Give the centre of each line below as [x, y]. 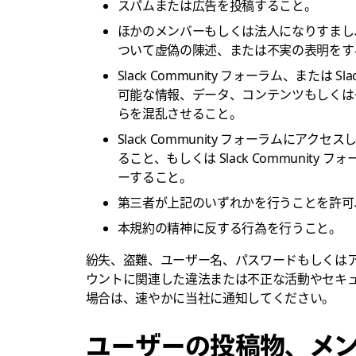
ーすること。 [155, 177]
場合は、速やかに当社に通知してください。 [210, 298]
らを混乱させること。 [180, 113]
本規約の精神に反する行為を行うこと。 [229, 228]
